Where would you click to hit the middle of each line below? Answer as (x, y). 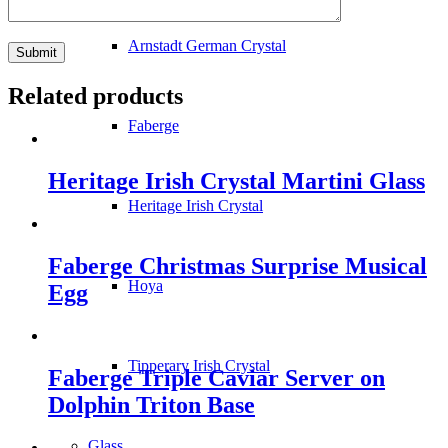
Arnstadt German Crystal (207, 45)
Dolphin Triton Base (151, 404)
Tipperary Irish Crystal (199, 365)
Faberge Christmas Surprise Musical (237, 266)
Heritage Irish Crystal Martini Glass (236, 181)
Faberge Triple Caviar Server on (216, 377)
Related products (95, 96)
